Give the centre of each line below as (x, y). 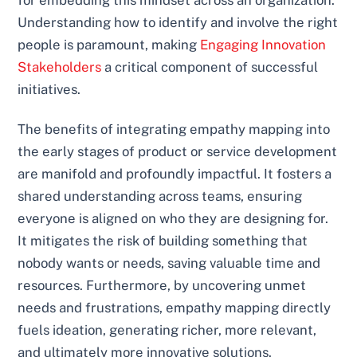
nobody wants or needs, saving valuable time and (169, 263)
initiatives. (49, 90)
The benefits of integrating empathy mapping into (174, 129)
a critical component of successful (210, 67)
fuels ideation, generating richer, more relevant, (167, 330)
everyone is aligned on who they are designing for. (173, 218)
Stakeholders (60, 67)
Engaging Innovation (263, 45)
